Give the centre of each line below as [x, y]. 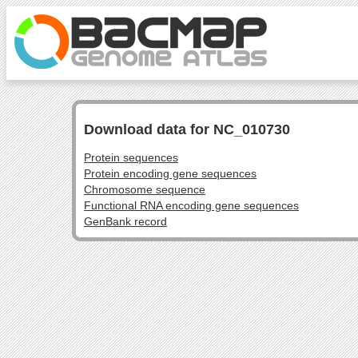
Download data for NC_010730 [187, 130]
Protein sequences [131, 158]
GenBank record [125, 222]
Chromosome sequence [145, 190]
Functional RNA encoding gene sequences [191, 206]
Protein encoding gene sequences [170, 174]
